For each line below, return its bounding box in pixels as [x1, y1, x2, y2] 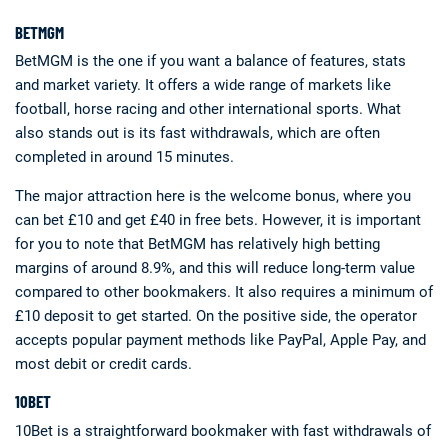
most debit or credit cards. [15, 355, 192, 374]
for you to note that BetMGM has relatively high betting [15, 235, 380, 254]
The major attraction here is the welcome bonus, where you [15, 187, 411, 206]
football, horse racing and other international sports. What [15, 100, 401, 119]
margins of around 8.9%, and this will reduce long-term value [15, 259, 415, 278]
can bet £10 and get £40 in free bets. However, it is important [15, 211, 421, 230]
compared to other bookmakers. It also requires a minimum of [15, 283, 433, 302]
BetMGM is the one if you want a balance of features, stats [15, 52, 406, 71]
